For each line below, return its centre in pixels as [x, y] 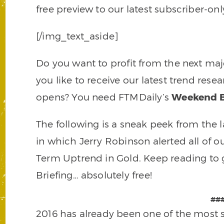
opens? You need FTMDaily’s [104, 97]
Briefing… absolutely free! [94, 175]
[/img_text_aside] [77, 36]
